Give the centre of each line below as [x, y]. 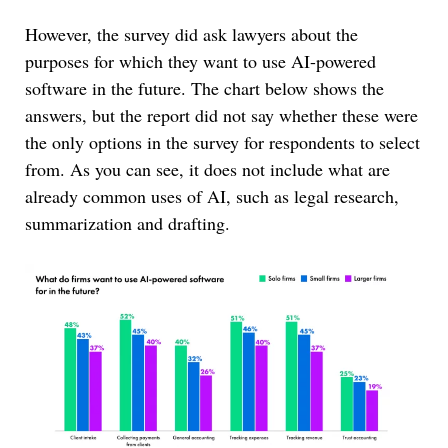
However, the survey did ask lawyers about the [191, 33]
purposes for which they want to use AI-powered [200, 60]
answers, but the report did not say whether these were [221, 114]
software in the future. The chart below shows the [204, 87]
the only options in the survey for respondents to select [222, 141]
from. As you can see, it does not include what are [207, 168]
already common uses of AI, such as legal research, [212, 195]
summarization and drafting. [127, 222]
